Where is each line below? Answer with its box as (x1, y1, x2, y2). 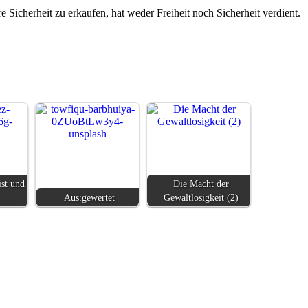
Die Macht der (173, 177, 229, 189)
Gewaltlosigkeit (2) (163, 191, 239, 203)
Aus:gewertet (64, 191, 115, 203)
